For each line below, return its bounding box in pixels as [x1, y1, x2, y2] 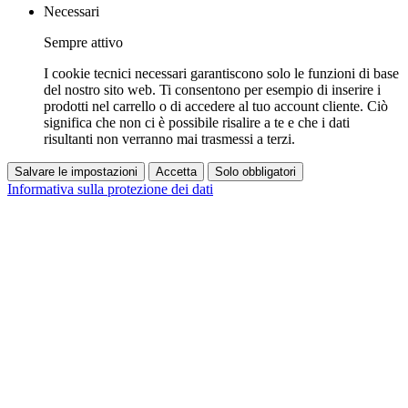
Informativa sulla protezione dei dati [7, 181, 213, 198]
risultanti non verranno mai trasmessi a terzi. [44, 131, 295, 148]
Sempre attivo [44, 35, 123, 51]
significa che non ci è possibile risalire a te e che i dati [44, 115, 350, 131]
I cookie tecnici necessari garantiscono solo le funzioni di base [44, 66, 399, 82]
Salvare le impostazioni [15, 165, 138, 179]
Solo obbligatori [215, 165, 296, 179]
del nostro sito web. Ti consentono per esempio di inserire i [44, 82, 381, 98]
